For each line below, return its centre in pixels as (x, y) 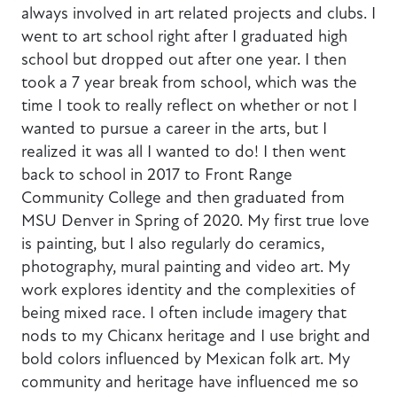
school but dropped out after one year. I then (184, 58)
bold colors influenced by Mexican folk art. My (186, 358)
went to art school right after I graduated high (184, 35)
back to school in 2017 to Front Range (157, 174)
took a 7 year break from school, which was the (189, 82)
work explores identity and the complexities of (188, 289)
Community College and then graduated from (183, 197)
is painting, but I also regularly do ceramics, (173, 243)
